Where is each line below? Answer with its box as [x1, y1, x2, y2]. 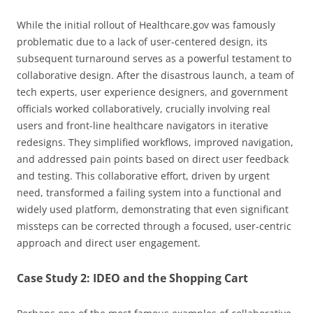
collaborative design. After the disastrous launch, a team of [17, 68, 294, 82]
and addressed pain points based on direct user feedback [17, 152, 289, 166]
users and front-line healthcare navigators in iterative [17, 119, 268, 133]
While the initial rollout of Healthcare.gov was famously [17, 18, 275, 32]
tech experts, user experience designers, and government [17, 85, 288, 99]
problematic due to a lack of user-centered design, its [17, 35, 268, 49]
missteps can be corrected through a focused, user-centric [17, 219, 291, 233]
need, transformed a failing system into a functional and [17, 186, 282, 200]
